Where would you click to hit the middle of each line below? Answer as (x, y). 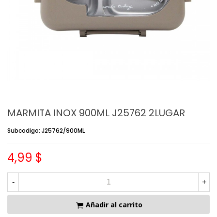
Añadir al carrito (114, 204)
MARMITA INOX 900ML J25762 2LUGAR (96, 113)
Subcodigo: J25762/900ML (46, 130)
